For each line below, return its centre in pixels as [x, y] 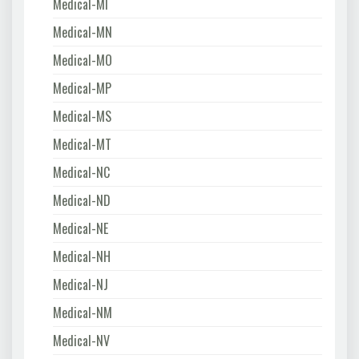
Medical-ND [82, 200]
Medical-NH [82, 256]
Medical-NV [81, 340]
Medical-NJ [81, 284]
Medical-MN [83, 32]
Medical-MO [83, 60]
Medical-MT [82, 144]
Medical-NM [83, 312]
